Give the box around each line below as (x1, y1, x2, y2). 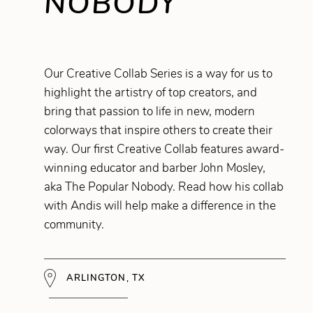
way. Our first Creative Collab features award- (43, 140, 284, 157)
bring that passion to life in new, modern (43, 103, 255, 119)
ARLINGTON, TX (63, 271, 146, 284)
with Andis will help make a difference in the (43, 197, 276, 214)
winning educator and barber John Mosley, (43, 159, 265, 176)
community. (43, 216, 104, 233)
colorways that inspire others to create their (43, 122, 272, 138)
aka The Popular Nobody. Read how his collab (43, 178, 284, 195)
